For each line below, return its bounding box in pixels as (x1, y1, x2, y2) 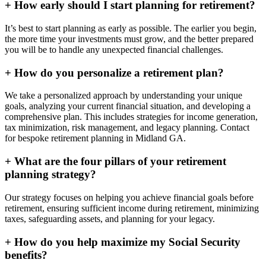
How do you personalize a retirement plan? (11, 66, 224, 79)
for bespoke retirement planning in (5, 133, 135, 144)
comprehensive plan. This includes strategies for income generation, (5, 112, 258, 122)
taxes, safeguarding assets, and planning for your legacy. (5, 213, 215, 224)
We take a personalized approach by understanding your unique (5, 90, 242, 101)
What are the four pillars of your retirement (11, 155, 226, 168)
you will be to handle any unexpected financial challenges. (5, 45, 223, 55)
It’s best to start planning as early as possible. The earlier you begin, (5, 23, 256, 34)
